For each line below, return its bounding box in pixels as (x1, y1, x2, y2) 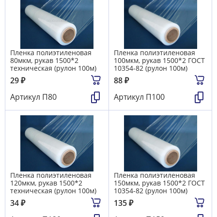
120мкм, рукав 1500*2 (10, 178, 82, 187)
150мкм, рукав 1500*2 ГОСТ (114, 178, 205, 187)
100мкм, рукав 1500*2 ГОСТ (114, 55, 205, 65)
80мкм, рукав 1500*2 (10, 55, 78, 65)
